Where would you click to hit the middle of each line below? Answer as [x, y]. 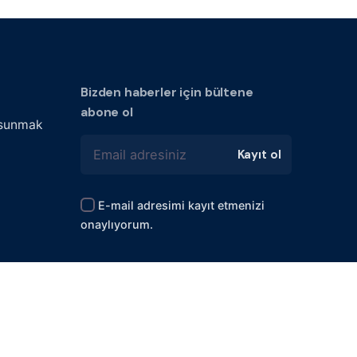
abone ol [107, 112]
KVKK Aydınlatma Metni [224, 336]
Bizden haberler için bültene [167, 92]
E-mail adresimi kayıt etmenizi [181, 205]
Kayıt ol [259, 154]
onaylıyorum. [117, 224]
